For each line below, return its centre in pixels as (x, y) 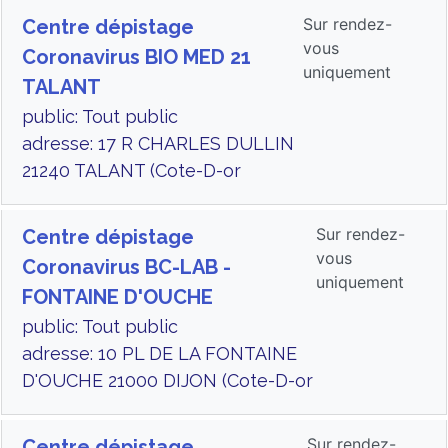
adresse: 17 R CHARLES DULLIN (158, 143)
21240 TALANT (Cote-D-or (131, 170)
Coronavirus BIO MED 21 (136, 57)
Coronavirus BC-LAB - (126, 267)
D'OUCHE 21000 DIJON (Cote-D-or (167, 380)
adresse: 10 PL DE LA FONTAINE (159, 353)
